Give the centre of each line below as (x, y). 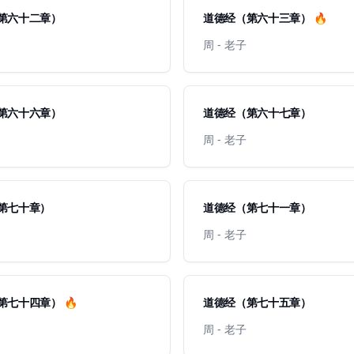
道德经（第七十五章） (257, 302)
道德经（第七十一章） (257, 207)
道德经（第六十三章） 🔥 (265, 18)
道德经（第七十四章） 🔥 (71, 302)
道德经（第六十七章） (257, 113)
